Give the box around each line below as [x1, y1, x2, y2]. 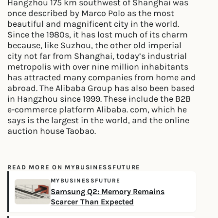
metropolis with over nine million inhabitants [7, 61, 188, 72]
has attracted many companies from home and [7, 72, 196, 83]
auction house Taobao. [7, 126, 96, 136]
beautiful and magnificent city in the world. [7, 18, 179, 29]
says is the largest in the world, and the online [7, 115, 189, 126]
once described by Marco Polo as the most [7, 8, 174, 18]
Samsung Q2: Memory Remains [51, 187, 164, 196]
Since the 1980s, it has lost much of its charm [7, 29, 188, 40]
